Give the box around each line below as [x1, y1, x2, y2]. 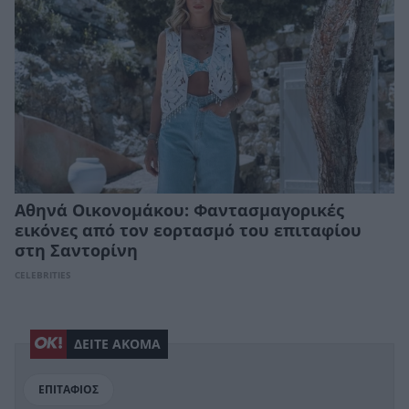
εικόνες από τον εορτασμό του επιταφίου [15, 221, 362, 240]
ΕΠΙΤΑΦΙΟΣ [38, 383, 99, 396]
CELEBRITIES [15, 269, 71, 280]
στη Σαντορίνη [15, 241, 138, 260]
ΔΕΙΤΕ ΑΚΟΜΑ [74, 336, 161, 351]
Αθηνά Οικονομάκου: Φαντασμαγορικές [15, 201, 344, 220]
